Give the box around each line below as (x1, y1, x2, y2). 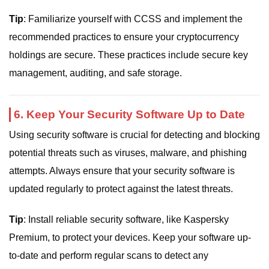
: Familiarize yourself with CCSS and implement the (23, 14, 243, 25)
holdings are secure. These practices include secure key (9, 50, 248, 61)
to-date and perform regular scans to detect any (9, 250, 208, 261)
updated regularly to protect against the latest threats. (9, 184, 233, 195)
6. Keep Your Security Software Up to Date (14, 108, 245, 121)
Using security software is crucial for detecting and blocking (9, 130, 260, 141)
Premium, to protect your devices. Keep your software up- (9, 232, 251, 243)
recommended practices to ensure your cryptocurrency (9, 32, 239, 43)
